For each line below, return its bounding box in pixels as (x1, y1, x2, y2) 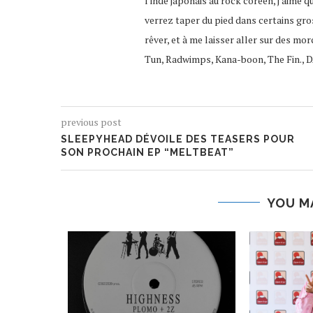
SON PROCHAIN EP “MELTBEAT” (61, 146, 234, 158)
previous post (61, 115, 122, 129)
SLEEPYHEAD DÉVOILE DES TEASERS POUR (61, 133, 295, 145)
